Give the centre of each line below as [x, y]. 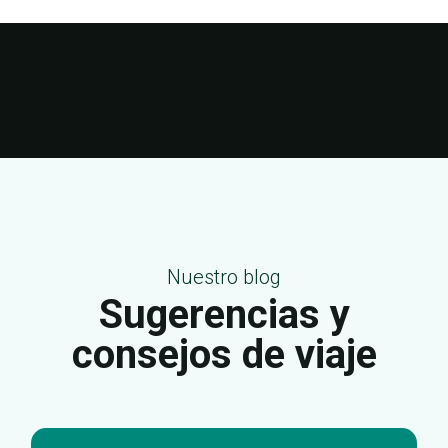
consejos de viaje [224, 355]
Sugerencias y [224, 315]
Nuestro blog [224, 277]
